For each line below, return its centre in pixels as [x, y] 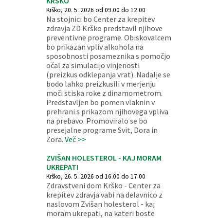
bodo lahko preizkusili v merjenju [101, 84]
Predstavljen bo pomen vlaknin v [100, 102]
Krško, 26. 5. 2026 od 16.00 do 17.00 [96, 176]
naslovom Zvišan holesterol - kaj [100, 204]
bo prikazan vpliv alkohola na [95, 47]
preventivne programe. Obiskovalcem [109, 37]
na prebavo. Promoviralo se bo [97, 121]
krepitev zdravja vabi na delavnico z [104, 195]
